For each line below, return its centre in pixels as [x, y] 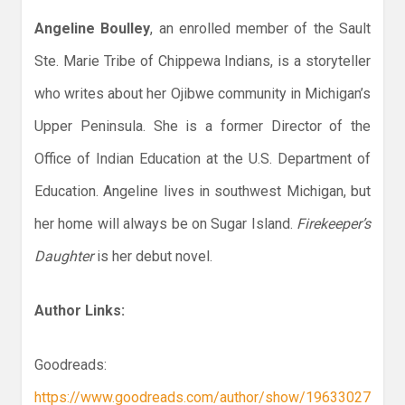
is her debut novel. [153, 257]
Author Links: [80, 311]
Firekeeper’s [334, 224]
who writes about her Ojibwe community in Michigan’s [202, 94]
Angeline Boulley [93, 29]
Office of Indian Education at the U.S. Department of [202, 159]
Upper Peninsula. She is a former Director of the [202, 127]
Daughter [64, 257]
